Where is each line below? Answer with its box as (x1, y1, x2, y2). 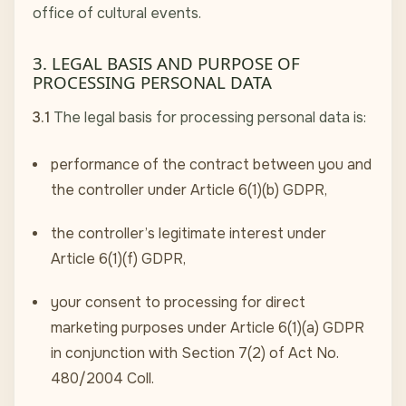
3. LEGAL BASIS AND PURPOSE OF (33, 52, 300, 75)
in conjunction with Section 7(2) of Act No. (51, 343, 339, 363)
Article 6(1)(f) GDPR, (51, 249, 186, 269)
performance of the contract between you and (51, 155, 372, 175)
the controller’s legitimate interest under (51, 224, 326, 244)
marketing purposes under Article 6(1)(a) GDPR (51, 318, 364, 338)
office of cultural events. (33, 4, 201, 24)
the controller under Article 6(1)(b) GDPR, (51, 180, 327, 200)
